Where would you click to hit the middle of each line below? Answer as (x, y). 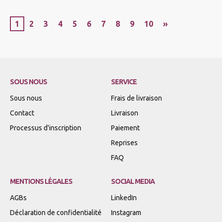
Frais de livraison (137, 98)
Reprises (124, 142)
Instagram (126, 212)
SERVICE (124, 82)
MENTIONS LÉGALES (41, 181)
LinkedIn (124, 197)
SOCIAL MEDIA (133, 181)
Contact (22, 113)
